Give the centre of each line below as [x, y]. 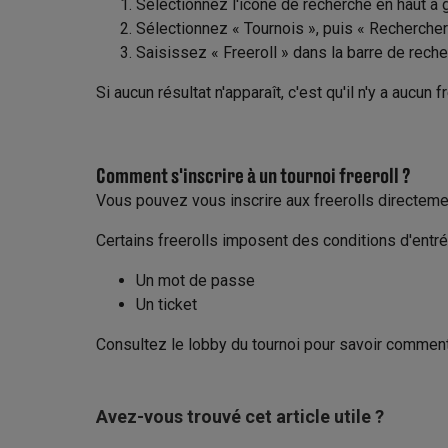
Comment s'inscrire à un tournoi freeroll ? [253, 175]
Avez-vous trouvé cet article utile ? [240, 416]
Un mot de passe [195, 280]
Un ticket [166, 304]
